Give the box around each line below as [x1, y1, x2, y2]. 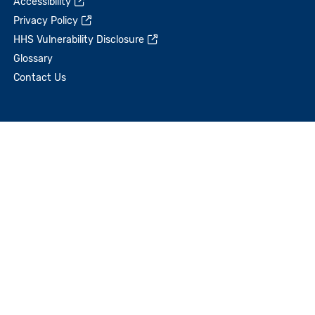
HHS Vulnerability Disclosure [13, 34, 145, 46]
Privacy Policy [13, 15, 79, 27]
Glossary [13, 53, 53, 65]
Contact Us [13, 72, 67, 84]
